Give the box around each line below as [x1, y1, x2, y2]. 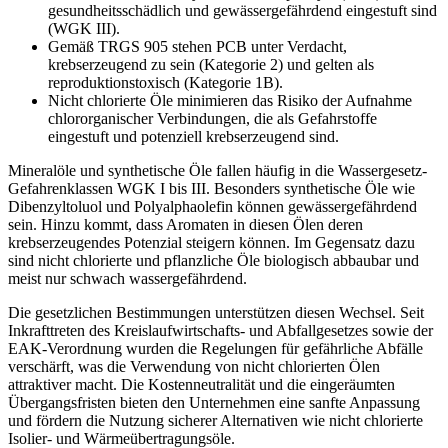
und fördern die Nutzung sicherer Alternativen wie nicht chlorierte [8, 412, 423, 430]
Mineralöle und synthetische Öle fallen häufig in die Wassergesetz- [8, 162, 427, 180]
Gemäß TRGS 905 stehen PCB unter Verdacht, [48, 38, 347, 56]
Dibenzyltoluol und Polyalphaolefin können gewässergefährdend [8, 198, 417, 216]
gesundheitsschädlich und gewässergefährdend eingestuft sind [48, 2, 437, 20]
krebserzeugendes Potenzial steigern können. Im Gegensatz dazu [8, 234, 415, 252]
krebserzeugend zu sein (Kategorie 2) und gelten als [48, 56, 374, 74]
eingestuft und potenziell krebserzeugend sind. [48, 128, 339, 146]
